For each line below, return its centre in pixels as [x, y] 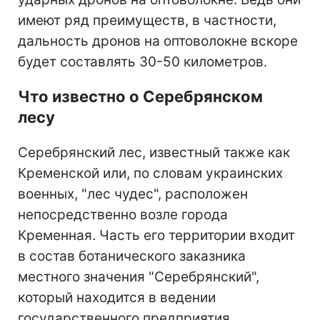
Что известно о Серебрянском [140, 96]
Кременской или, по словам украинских [150, 173]
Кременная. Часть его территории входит [156, 235]
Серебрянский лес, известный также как [154, 152]
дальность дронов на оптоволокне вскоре [158, 41]
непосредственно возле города [123, 214]
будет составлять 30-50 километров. [142, 61]
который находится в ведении [117, 297]
